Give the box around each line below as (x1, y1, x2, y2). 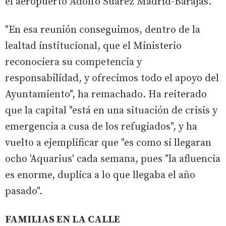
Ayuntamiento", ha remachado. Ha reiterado (5, 88, 207, 101)
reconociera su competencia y (5, 55, 142, 69)
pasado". (5, 185, 42, 198)
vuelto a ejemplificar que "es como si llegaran (5, 136, 211, 149)
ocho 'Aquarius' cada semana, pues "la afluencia (5, 152, 220, 165)
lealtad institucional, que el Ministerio (5, 39, 182, 52)
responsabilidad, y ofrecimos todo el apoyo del (5, 72, 219, 85)
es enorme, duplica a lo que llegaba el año (5, 168, 195, 182)
